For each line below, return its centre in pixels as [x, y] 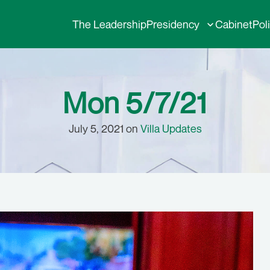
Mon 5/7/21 [135, 102]
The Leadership [109, 24]
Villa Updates [171, 128]
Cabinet [234, 24]
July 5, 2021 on [104, 128]
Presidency [173, 24]
